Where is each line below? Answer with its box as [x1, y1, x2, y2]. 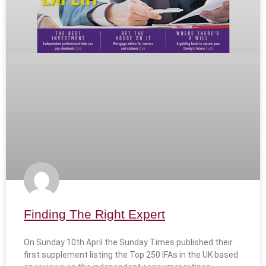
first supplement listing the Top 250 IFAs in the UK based [24, 250, 238, 260]
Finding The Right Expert [24, 207, 165, 221]
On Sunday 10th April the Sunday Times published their [24, 237, 233, 248]
